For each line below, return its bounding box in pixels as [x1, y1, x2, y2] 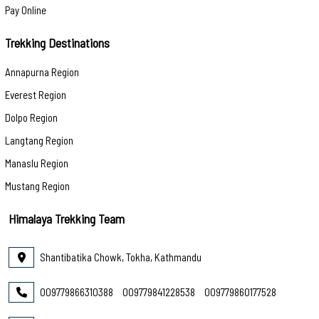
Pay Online [5, 3, 46, 16]
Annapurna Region [5, 65, 79, 78]
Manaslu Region [5, 156, 68, 169]
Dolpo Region [5, 110, 58, 124]
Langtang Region [5, 133, 73, 147]
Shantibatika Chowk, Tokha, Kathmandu [40, 250, 202, 263]
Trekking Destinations [5, 34, 110, 51]
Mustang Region [5, 179, 70, 192]
